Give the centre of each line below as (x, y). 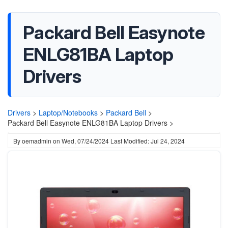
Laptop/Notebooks (68, 112)
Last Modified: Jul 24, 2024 (148, 141)
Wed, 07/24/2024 (85, 141)
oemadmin (37, 141)
